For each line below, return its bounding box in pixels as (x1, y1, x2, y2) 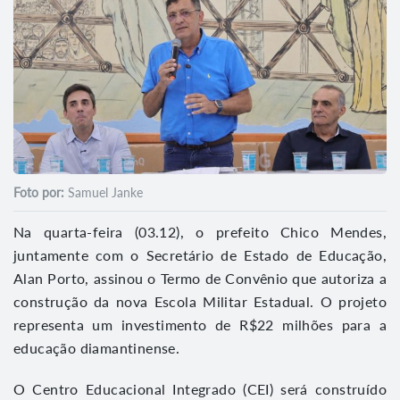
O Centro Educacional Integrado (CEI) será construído (13, 379, 387, 397)
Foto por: (13, 184, 64, 200)
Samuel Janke (64, 184, 143, 200)
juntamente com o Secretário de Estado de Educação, (13, 246, 387, 263)
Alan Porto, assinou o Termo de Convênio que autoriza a (13, 269, 387, 287)
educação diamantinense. (13, 338, 180, 356)
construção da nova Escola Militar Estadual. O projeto (13, 292, 387, 310)
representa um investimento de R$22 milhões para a (13, 315, 387, 333)
